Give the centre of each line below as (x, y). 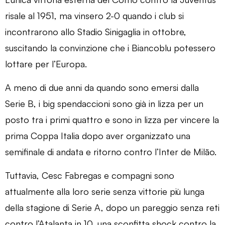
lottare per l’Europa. (46, 64)
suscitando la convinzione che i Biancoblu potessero (110, 47)
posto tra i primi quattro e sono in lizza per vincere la (112, 119)
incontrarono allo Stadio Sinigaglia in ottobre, (96, 31)
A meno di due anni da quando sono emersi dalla (102, 87)
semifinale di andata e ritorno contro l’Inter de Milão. (111, 151)
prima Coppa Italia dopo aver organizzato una (98, 135)
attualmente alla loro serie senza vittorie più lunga (105, 191)
